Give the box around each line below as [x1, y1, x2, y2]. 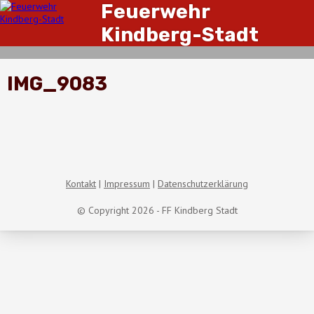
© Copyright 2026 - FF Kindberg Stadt [76, 203, 238, 217]
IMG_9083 [7, 71, 107, 95]
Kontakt [66, 177, 96, 190]
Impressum [104, 177, 150, 190]
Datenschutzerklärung [158, 177, 248, 190]
